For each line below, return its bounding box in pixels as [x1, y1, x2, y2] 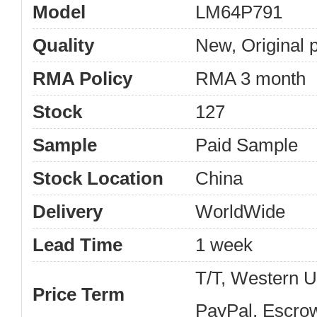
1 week [195, 234, 253, 255]
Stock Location [33, 168, 163, 189]
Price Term [33, 284, 125, 305]
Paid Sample [195, 134, 299, 156]
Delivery [33, 201, 103, 222]
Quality [33, 35, 94, 56]
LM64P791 [195, 1, 283, 23]
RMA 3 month [195, 68, 306, 89]
